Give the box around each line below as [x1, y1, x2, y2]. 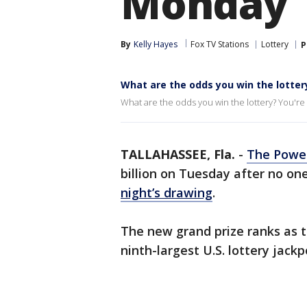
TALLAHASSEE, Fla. [121, 146, 235, 162]
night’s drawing [121, 184, 212, 201]
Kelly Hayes [134, 38, 177, 50]
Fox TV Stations [191, 38, 249, 50]
